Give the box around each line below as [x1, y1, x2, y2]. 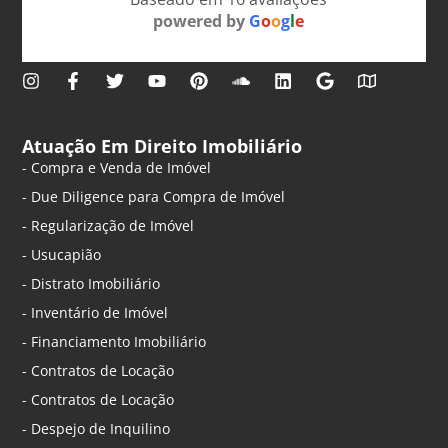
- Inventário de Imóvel [22, 303, 169, 323]
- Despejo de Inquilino [22, 419, 171, 439]
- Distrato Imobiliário [22, 274, 161, 294]
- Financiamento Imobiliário [22, 332, 207, 352]
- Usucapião [22, 245, 102, 265]
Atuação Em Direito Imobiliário [22, 134, 303, 159]
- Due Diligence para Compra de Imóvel [22, 187, 286, 207]
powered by [152, 9, 249, 32]
